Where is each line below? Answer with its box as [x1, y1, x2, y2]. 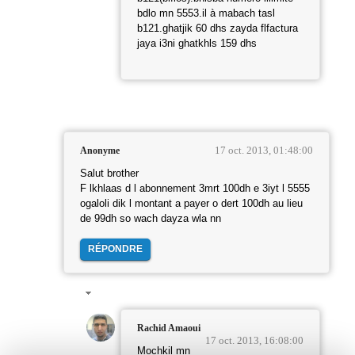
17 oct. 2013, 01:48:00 [215, 144, 313, 157]
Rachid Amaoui [137, 323, 200, 334]
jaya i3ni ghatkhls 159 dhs [137, 38, 257, 50]
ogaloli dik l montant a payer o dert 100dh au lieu [80, 198, 303, 210]
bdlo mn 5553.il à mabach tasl [137, 8, 275, 20]
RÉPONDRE [88, 243, 143, 255]
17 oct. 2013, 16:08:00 [205, 334, 303, 347]
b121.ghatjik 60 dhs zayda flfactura [137, 23, 298, 35]
